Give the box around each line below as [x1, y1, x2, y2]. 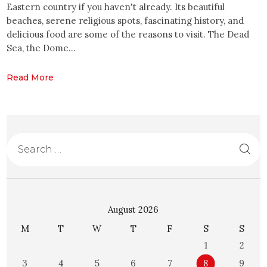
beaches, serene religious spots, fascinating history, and [7, 14, 244, 26]
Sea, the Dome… [7, 42, 76, 54]
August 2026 [108, 204, 159, 216]
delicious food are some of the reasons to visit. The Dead [7, 28, 250, 40]
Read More [7, 72, 54, 83]
